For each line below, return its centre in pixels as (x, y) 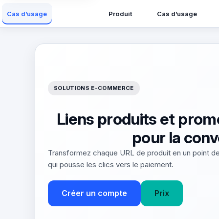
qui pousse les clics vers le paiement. (111, 164)
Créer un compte (94, 193)
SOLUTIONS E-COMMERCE (94, 88)
